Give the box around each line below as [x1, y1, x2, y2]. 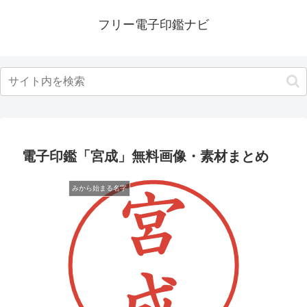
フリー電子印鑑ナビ [98, 18, 209, 32]
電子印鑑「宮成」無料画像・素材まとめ [22, 149, 269, 164]
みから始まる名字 [72, 184, 127, 192]
